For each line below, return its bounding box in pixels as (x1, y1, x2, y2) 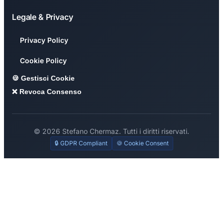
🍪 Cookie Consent (116, 139, 169, 147)
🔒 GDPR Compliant (54, 139, 108, 147)
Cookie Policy (20, 56, 67, 65)
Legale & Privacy (12, 12, 73, 22)
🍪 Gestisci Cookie (12, 74, 75, 82)
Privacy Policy (20, 36, 68, 44)
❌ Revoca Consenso (12, 88, 82, 96)
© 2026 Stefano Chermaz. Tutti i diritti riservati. (34, 127, 189, 135)
